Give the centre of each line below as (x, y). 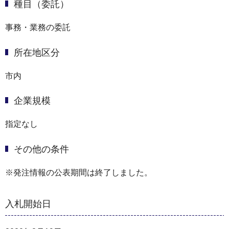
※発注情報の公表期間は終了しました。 (79, 172)
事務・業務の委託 (38, 28)
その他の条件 (41, 149)
